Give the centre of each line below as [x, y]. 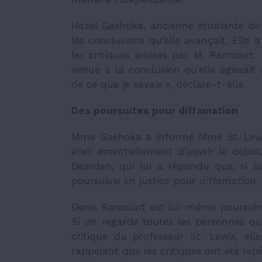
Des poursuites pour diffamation [155, 111]
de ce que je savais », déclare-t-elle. [158, 84]
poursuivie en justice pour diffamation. [165, 181]
